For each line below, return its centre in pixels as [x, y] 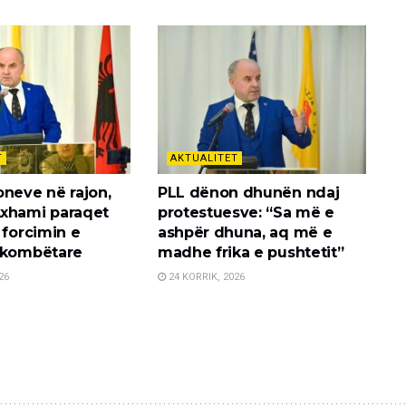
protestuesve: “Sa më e [246, 213]
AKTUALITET [204, 159]
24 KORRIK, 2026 [205, 277]
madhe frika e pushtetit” [251, 253]
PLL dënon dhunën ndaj [248, 193]
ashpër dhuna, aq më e [245, 233]
